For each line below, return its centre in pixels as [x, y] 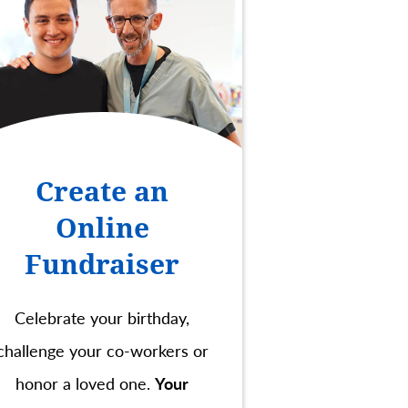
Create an [102, 192]
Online [102, 229]
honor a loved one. [85, 383]
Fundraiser [102, 265]
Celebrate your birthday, [102, 318]
